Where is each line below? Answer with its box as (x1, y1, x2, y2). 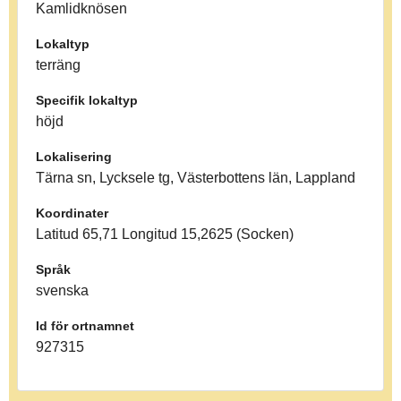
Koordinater (36, 205, 108, 220)
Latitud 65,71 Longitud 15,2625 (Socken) (36, 226, 294, 242)
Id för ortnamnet (36, 318, 134, 333)
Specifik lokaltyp (36, 92, 138, 107)
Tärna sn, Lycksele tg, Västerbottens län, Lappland (36, 169, 355, 185)
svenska (36, 282, 89, 298)
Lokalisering (36, 149, 112, 164)
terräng (36, 56, 81, 73)
